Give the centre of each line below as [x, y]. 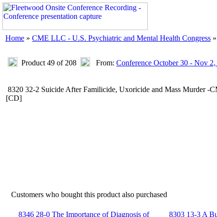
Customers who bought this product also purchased [89, 194]
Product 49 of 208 [49, 63]
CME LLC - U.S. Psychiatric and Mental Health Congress [121, 38]
